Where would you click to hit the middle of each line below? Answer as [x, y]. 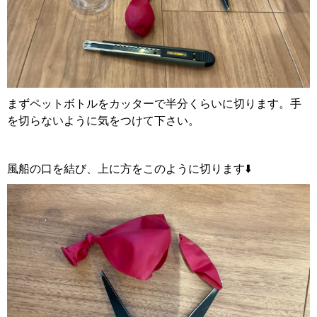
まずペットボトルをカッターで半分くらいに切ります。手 [154, 103]
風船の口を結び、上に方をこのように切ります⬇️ [129, 168]
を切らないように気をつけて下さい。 [103, 120]
